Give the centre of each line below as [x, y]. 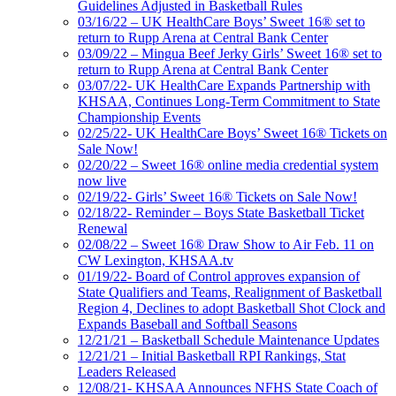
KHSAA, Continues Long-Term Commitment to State [229, 101]
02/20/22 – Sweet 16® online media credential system [228, 164]
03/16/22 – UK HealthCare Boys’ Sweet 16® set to [221, 21]
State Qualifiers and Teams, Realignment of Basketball [230, 292]
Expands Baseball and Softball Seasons [187, 324]
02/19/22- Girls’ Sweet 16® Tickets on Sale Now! [217, 196]
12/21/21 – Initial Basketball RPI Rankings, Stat [212, 355]
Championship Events [139, 117]
